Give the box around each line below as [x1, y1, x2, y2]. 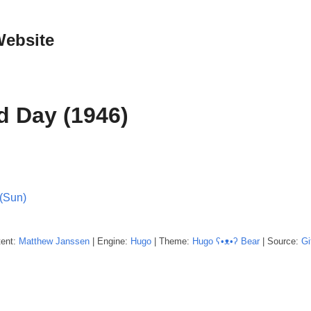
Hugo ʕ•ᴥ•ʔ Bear [192, 235, 260, 246]
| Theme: [151, 235, 192, 246]
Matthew [19, 235, 53, 246]
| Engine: [90, 235, 131, 246]
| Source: [260, 235, 301, 246]
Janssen [56, 235, 90, 246]
